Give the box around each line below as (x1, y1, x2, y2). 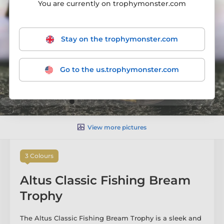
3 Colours (25, 151, 53, 159)
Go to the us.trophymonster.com (58, 65, 179, 74)
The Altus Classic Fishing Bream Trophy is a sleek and (20, 213, 201, 222)
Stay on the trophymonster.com (59, 34, 178, 43)
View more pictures (87, 123, 146, 131)
